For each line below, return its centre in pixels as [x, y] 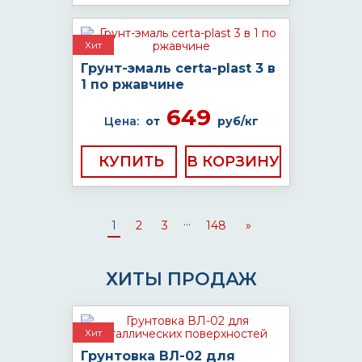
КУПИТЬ [131, 162]
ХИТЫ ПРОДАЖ [181, 279]
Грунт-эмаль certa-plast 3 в [178, 68]
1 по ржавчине [133, 84]
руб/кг [238, 121]
